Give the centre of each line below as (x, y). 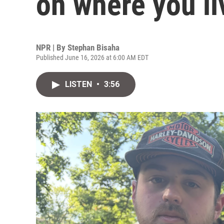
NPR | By (52, 47)
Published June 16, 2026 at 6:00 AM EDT (92, 57)
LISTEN (79, 84)
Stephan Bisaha (93, 47)
